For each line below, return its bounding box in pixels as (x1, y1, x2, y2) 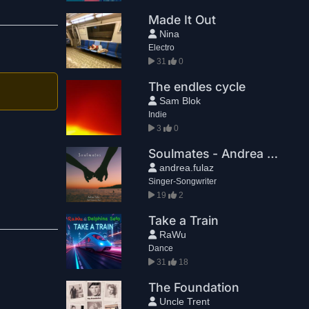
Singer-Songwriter (148, 177, 217, 186)
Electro (148, 43, 175, 52)
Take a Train (148, 213, 219, 228)
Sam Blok (156, 95, 201, 106)
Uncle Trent (156, 296, 210, 307)
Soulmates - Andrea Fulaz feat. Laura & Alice (266, 146, 278, 161)
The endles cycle (148, 79, 246, 94)
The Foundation (148, 280, 239, 295)
